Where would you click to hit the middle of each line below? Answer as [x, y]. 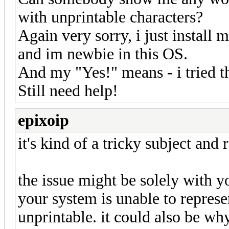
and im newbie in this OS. [103, 54]
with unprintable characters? [110, 17]
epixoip [43, 120]
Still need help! [68, 90]
